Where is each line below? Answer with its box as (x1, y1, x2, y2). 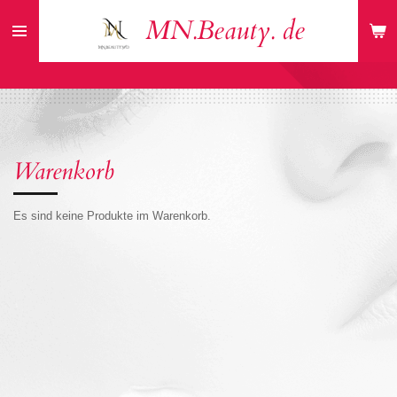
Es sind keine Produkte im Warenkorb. (13, 209, 211, 222)
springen (8, 48, 57, 61)
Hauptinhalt (8, 29, 71, 43)
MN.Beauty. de (145, 12, 305, 49)
